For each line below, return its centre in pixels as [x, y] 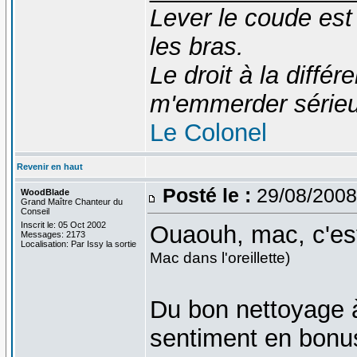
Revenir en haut [49, 166]
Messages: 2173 [53, 234]
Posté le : [206, 195]
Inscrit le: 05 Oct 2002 [63, 224]
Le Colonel [208, 132]
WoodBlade [45, 192]
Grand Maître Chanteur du [71, 201]
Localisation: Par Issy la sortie [78, 243]
